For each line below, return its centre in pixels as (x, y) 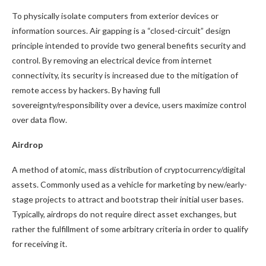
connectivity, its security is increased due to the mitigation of (125, 75)
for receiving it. (39, 244)
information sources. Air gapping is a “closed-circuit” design (121, 31)
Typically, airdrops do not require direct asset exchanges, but (124, 214)
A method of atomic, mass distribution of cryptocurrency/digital (129, 170)
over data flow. (40, 120)
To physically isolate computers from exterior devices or (115, 16)
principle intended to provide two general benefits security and (129, 45)
